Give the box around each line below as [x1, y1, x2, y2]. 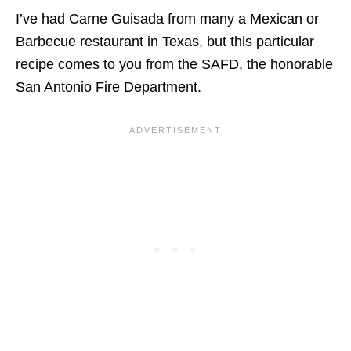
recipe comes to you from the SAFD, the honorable [16, 56, 333, 73]
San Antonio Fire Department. [16, 79, 201, 96]
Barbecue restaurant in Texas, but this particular [16, 34, 314, 50]
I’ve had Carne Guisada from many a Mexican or [16, 11, 319, 27]
